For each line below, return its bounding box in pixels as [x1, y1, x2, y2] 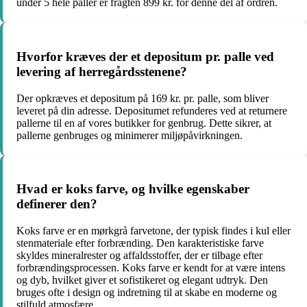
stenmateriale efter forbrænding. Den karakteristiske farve [16, 237, 264, 249]
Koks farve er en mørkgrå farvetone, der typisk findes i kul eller [16, 225, 291, 236]
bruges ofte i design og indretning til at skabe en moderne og [16, 286, 277, 298]
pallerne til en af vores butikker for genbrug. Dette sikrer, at [16, 116, 271, 129]
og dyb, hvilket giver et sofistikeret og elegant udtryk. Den [16, 274, 268, 286]
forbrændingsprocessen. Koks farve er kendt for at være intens [16, 262, 285, 273]
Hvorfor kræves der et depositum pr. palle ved [16, 49, 274, 64]
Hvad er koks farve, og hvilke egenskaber [16, 182, 249, 197]
